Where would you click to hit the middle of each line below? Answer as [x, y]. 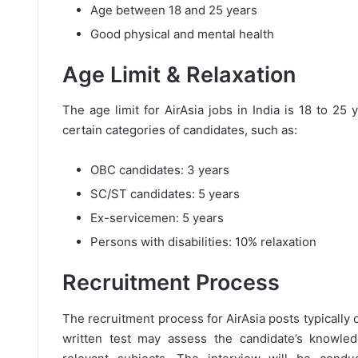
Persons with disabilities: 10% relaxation [203, 242]
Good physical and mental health [182, 34]
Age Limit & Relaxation [179, 74]
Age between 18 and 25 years [174, 10]
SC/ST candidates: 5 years [165, 194]
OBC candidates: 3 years [160, 170]
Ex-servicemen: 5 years [157, 218]
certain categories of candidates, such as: [180, 130]
